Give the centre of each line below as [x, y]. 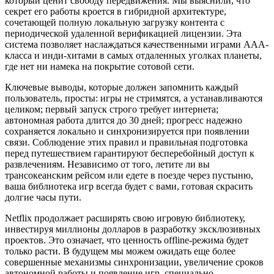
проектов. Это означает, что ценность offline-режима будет [127, 240]
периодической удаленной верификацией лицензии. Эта [123, 34]
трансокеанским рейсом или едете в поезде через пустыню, [129, 176]
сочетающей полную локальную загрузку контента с [115, 23]
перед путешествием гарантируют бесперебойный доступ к [130, 154]
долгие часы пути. [43, 198]
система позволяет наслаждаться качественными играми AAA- [137, 45]
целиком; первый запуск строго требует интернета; [112, 109]
